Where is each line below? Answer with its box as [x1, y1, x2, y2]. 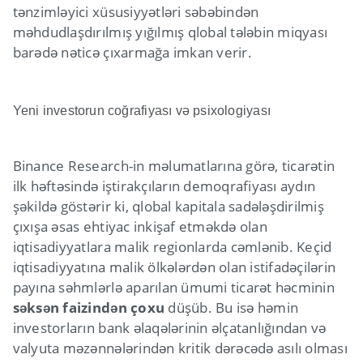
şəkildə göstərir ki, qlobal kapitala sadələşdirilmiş [12, 196, 324, 216]
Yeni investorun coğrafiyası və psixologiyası [12, 103, 271, 117]
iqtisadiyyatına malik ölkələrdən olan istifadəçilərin [12, 257, 336, 276]
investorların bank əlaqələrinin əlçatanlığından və [12, 318, 327, 337]
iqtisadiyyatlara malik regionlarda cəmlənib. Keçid [12, 237, 332, 256]
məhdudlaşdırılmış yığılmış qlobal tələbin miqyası [12, 22, 328, 41]
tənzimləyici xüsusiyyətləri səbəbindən [12, 2, 259, 21]
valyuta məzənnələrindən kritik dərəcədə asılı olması [12, 338, 348, 357]
